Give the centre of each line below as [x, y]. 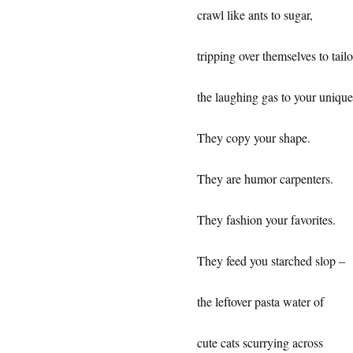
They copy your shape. [255, 137]
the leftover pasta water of [260, 301]
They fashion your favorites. [266, 219]
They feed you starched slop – [271, 260]
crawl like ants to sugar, [255, 14]
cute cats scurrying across [262, 342]
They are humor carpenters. [267, 178]
